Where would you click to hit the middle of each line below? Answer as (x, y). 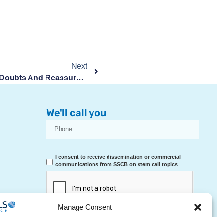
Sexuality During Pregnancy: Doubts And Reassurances (80, 77)
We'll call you (77, 113)
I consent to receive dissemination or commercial (118, 157)
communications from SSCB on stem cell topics (116, 164)
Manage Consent (85, 207)
